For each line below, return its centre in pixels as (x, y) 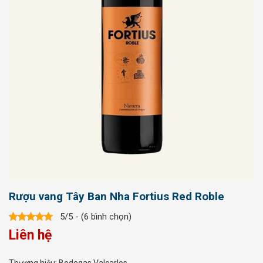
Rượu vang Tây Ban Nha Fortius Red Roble (117, 197)
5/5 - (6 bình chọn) (96, 216)
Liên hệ (30, 235)
